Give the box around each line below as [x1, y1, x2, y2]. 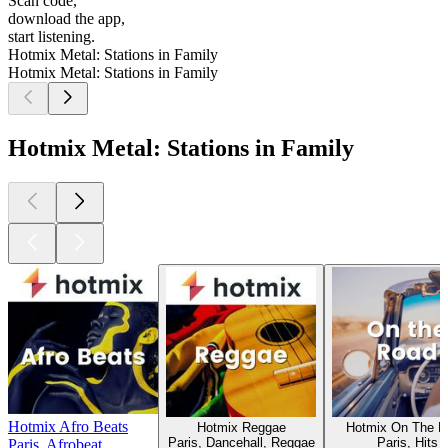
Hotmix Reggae [196, 419, 286, 435]
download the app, [8, 10, 125, 28]
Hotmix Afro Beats [8, 417, 128, 435]
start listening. [8, 28, 95, 46]
